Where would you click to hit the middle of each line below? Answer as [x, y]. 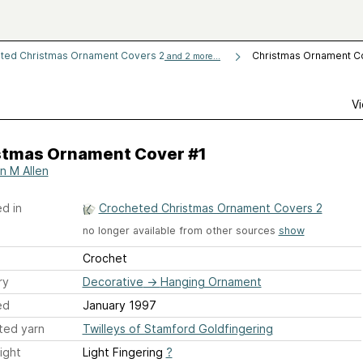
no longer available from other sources [180, 231]
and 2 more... [192, 56]
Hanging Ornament [211, 282]
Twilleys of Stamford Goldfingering [177, 329]
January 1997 [119, 305]
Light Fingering [124, 352]
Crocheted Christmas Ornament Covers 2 [210, 208]
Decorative [113, 282]
